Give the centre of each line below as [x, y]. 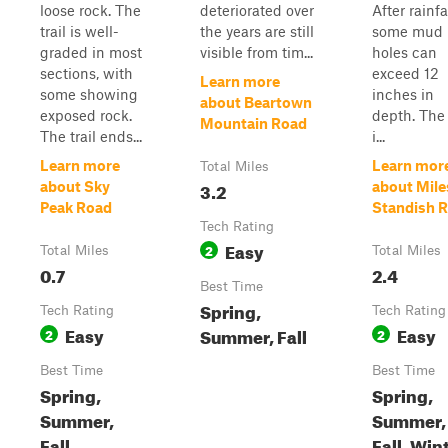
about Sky [75, 186]
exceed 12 [405, 73]
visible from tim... [256, 52]
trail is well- [79, 31]
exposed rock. [86, 115]
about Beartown [256, 102]
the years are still [257, 31]
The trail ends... [91, 136]
